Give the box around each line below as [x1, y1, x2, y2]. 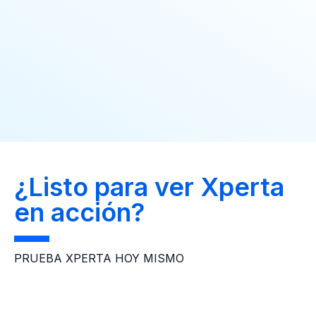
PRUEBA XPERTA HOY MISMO [14, 250, 184, 265]
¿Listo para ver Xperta [14, 171, 284, 202]
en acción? [14, 196, 145, 228]
